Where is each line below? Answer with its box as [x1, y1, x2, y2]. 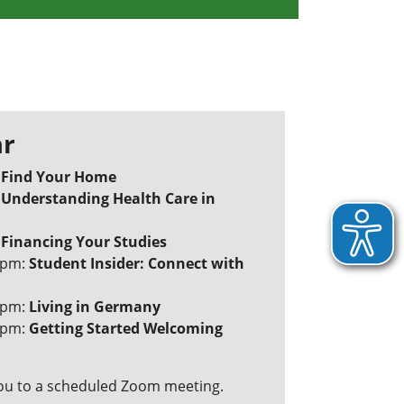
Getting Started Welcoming [29, 318, 223, 338]
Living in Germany [29, 297, 161, 317]
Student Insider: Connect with [29, 253, 244, 273]
